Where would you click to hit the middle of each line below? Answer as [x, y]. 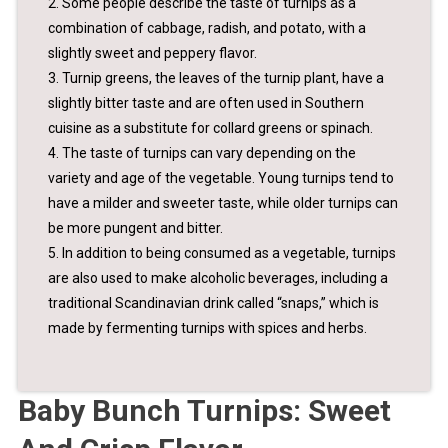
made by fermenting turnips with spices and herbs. [207, 327]
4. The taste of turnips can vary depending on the [201, 152]
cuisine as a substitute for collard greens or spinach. [210, 127]
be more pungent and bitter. [135, 227]
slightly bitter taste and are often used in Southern [205, 102]
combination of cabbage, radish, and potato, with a [206, 27]
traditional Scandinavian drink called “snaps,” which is [213, 302]
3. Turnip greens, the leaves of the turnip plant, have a [215, 77]
